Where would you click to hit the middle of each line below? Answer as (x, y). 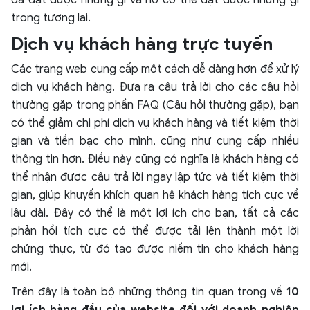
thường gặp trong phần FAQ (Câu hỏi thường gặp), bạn (155, 106)
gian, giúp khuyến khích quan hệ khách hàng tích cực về (155, 195)
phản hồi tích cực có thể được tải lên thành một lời (155, 231)
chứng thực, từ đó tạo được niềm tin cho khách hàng (155, 249)
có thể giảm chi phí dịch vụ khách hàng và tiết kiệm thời (155, 124)
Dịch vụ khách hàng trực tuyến (142, 44)
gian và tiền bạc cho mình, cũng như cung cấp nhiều (155, 142)
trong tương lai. (51, 18)
